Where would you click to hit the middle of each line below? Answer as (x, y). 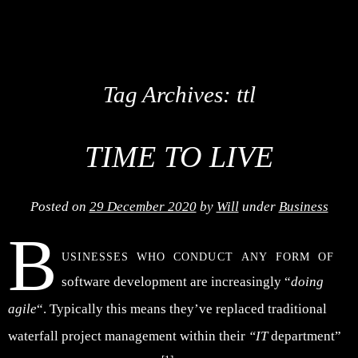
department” (304, 336)
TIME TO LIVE (179, 157)
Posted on (60, 206)
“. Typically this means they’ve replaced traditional (182, 308)
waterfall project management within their (128, 336)
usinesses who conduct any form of (198, 255)
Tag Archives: (169, 95)
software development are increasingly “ (177, 281)
